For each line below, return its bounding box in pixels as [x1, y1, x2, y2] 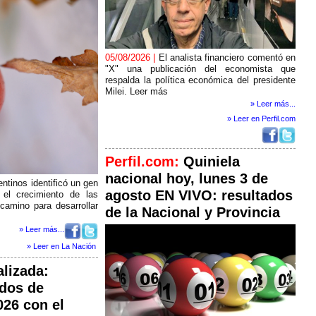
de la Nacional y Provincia [105, 205, 280, 220]
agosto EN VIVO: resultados [105, 188, 293, 203]
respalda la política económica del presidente [105, 75, 296, 85]
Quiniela [183, 154, 240, 169]
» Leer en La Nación [27, 241, 96, 250]
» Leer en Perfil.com [227, 114, 296, 123]
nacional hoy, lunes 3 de [105, 171, 268, 186]
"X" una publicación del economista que [105, 63, 296, 74]
